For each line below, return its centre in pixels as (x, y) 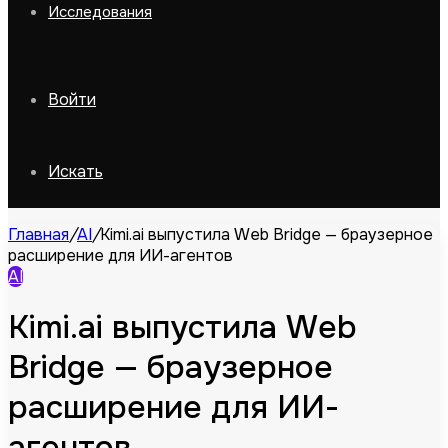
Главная (38, 234)
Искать (75, 171)
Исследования (100, 12)
